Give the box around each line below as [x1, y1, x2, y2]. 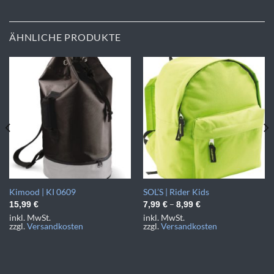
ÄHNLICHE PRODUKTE [9, 31, 121, 43]
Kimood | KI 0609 [9, 187, 76, 198]
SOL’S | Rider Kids [143, 187, 209, 198]
